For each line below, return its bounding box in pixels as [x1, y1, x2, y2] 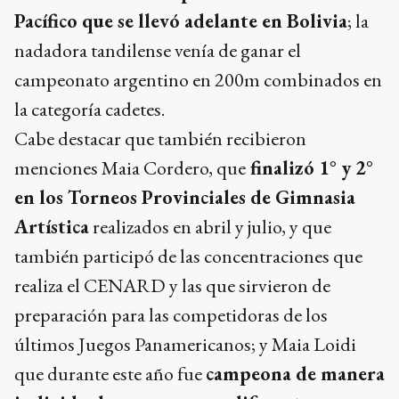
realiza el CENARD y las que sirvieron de [14, 272, 330, 298]
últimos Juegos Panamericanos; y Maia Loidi [14, 330, 356, 357]
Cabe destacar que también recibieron [14, 125, 306, 151]
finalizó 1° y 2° [246, 154, 373, 181]
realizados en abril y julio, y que [89, 213, 331, 240]
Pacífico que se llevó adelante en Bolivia [14, 7, 347, 34]
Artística [14, 213, 89, 240]
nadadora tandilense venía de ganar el [14, 37, 301, 63]
